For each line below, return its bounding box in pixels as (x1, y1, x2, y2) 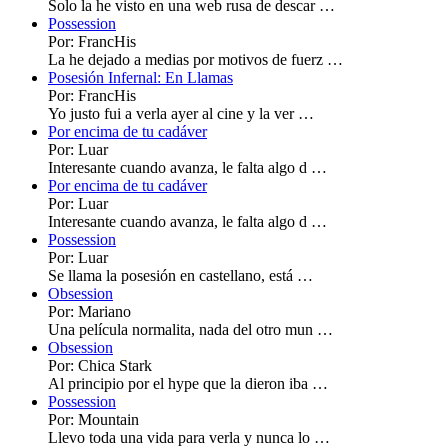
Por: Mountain (48, 411, 139, 429)
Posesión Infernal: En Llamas (48, 69, 233, 87)
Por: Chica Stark (48, 357, 152, 375)
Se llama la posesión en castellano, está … (48, 267, 313, 285)
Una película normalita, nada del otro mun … (48, 321, 333, 339)
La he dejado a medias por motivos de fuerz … (48, 51, 343, 69)
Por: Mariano (48, 303, 131, 321)
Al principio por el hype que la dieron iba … (48, 375, 328, 393)
